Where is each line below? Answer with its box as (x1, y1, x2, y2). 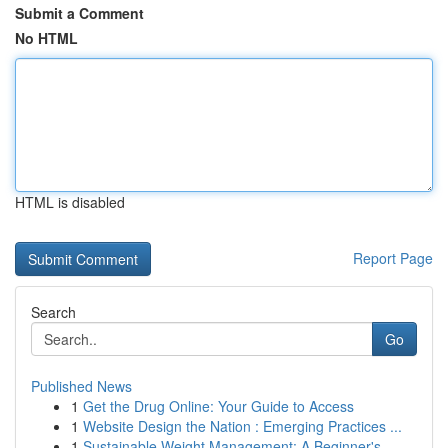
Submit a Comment (15, 3, 144, 23)
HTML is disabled (15, 192, 125, 212)
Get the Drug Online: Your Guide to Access (83, 396, 354, 416)
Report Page (353, 248, 433, 268)
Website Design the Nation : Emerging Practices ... (83, 416, 402, 436)
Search (31, 302, 76, 322)
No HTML (15, 28, 78, 48)
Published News (31, 376, 132, 396)
